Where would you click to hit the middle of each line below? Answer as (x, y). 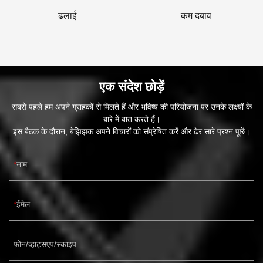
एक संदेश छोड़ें (131, 87)
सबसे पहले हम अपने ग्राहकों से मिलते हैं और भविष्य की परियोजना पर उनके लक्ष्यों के (131, 107)
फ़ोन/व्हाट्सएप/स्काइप (45, 245)
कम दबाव (196, 16)
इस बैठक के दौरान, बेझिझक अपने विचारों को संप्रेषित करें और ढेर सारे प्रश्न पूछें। (131, 132)
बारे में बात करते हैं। (131, 119)
